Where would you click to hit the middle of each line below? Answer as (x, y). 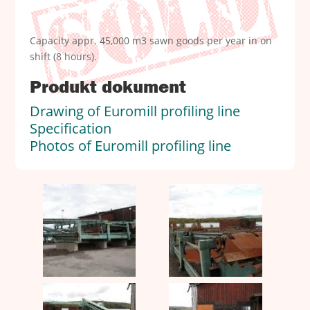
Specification (70, 129)
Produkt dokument (108, 87)
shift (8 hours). (63, 57)
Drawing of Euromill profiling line (135, 111)
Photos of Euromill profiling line (130, 146)
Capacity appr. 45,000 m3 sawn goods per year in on (151, 41)
